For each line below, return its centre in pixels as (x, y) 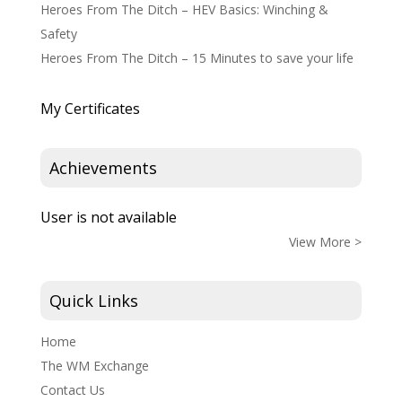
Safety (58, 33)
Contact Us (72, 389)
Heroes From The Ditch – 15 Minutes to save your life (197, 57)
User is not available (108, 217)
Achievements (103, 167)
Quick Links (93, 300)
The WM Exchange (94, 365)
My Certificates (90, 108)
